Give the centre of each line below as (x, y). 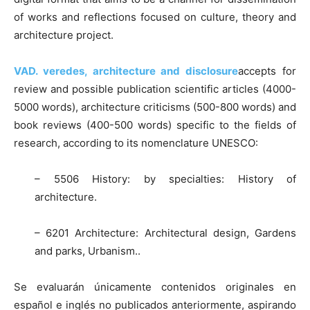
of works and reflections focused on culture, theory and (155, 17)
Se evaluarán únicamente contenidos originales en (155, 286)
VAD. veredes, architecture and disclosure (126, 71)
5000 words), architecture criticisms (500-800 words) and (155, 107)
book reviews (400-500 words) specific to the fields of (155, 125)
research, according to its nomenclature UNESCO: (136, 143)
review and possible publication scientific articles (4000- (155, 89)
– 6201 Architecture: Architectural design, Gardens (165, 232)
